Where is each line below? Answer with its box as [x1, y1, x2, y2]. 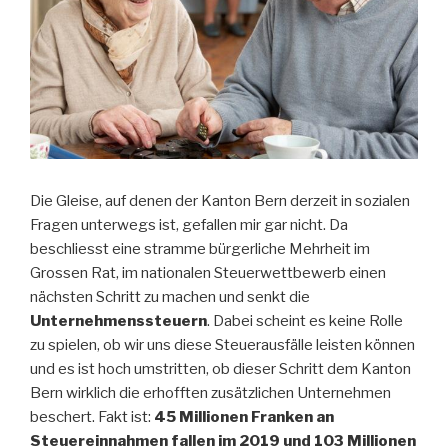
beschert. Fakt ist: [30, 407, 154, 426]
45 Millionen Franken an [154, 407, 334, 426]
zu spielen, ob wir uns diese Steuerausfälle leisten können [30, 335, 415, 354]
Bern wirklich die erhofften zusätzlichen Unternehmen [30, 383, 391, 402]
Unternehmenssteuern [30, 311, 207, 330]
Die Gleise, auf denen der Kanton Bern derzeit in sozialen [30, 191, 410, 210]
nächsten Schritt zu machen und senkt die [30, 287, 310, 306]
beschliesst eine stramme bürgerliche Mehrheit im [30, 239, 370, 258]
